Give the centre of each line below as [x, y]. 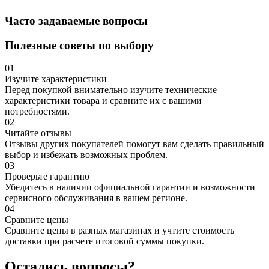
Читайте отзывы [38, 133]
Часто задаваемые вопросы [76, 21]
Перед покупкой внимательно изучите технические [111, 90]
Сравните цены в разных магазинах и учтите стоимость [119, 231]
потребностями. [37, 112]
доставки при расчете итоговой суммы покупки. [104, 241]
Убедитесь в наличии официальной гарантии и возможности [130, 187]
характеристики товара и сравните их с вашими [103, 101]
